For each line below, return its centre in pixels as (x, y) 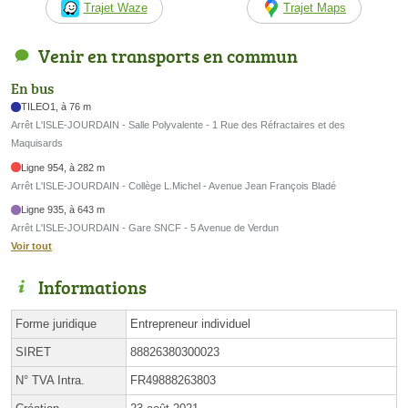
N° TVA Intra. (50, 381)
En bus (32, 89)
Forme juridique (56, 324)
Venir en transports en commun (168, 55)
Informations (92, 287)
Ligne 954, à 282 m (63, 167)
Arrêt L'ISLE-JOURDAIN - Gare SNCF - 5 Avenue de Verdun (145, 228)
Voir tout (31, 246)
